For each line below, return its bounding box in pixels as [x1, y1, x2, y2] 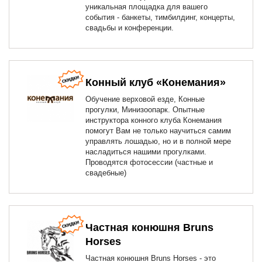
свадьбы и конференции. [85, 23, 174, 32]
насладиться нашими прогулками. [85, 147, 206, 156]
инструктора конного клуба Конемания [85, 116, 222, 125]
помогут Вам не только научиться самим [85, 126, 231, 135]
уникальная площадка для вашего [85, 2, 208, 11]
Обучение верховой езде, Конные [85, 95, 205, 104]
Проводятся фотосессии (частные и [85, 158, 213, 167]
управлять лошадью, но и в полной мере [85, 137, 231, 146]
